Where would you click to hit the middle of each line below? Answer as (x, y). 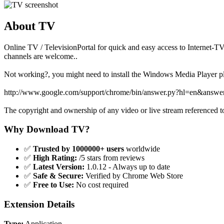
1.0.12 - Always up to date (127, 167)
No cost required (101, 185)
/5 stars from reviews (111, 158)
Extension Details (39, 204)
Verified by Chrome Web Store (133, 176)
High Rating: (55, 158)
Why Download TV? (47, 129)
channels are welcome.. (41, 56)
